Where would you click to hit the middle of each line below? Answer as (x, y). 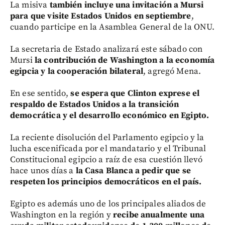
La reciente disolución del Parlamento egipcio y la (107, 137)
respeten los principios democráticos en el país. (106, 182)
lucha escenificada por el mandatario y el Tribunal (108, 148)
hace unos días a (42, 171)
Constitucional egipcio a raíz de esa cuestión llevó (106, 159)
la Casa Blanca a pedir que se (132, 171)
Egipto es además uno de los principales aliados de (108, 204)
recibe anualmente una (159, 215)
